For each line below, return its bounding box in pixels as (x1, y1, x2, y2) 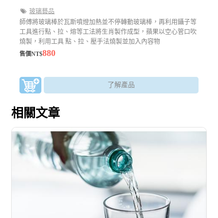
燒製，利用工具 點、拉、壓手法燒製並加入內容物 (19, 37, 161, 45)
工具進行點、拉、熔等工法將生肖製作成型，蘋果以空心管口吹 (19, 27, 197, 35)
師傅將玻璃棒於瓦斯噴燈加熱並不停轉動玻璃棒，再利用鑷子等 (19, 18, 197, 25)
